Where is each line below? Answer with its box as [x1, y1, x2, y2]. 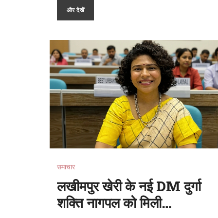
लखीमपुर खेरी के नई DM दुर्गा [57, 177, 201, 195]
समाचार [57, 163, 75, 171]
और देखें [67, 5, 85, 14]
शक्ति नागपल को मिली [57, 193, 162, 212]
